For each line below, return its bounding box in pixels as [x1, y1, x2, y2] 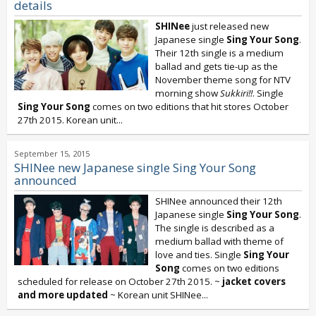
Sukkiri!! [220, 87, 253, 99]
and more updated [18, 288, 108, 301]
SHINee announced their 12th [155, 195, 282, 207]
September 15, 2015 [14, 148, 90, 159]
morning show [155, 87, 220, 99]
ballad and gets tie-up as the [155, 60, 278, 73]
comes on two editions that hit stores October [90, 100, 288, 113]
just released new [190, 20, 269, 32]
